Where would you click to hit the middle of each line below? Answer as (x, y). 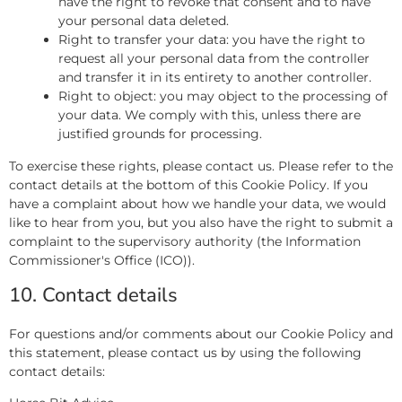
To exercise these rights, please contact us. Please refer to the (201, 166)
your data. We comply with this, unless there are (210, 114)
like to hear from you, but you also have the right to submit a (201, 222)
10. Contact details (93, 295)
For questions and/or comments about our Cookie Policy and (201, 333)
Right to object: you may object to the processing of (223, 96)
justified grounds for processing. (160, 133)
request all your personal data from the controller (214, 58)
